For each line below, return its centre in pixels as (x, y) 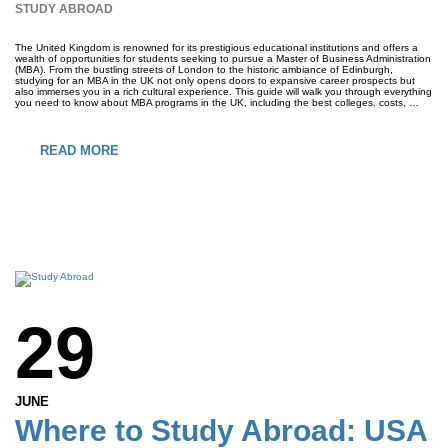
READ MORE (79, 150)
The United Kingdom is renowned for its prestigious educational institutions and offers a (216, 47)
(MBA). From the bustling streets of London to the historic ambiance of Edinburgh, (204, 69)
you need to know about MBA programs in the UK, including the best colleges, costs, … (217, 102)
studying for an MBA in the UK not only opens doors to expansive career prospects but (215, 80)
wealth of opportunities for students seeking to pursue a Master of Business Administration (223, 58)
